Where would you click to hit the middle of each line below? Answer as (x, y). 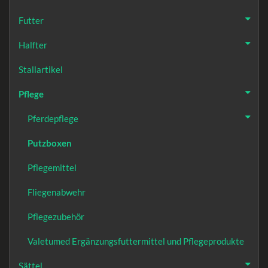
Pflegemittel (52, 167)
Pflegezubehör (56, 216)
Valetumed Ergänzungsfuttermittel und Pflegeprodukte (136, 241)
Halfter (33, 45)
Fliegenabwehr (57, 192)
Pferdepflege (53, 118)
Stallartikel (41, 69)
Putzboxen (50, 143)
